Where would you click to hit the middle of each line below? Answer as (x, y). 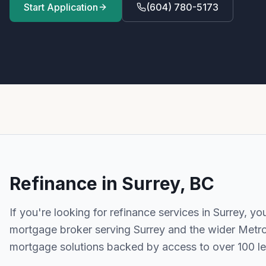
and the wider (202, 229)
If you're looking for (60, 212)
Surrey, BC (168, 183)
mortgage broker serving (72, 229)
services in (184, 212)
